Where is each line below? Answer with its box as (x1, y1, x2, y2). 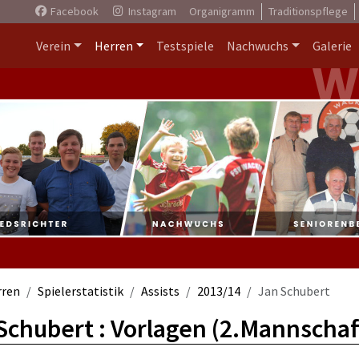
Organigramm (188, 4, 255, 18)
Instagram (125, 4, 176, 18)
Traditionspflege (268, 4, 348, 18)
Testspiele (156, 38, 215, 54)
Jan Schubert (258, 283, 330, 299)
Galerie (313, 38, 352, 54)
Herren (94, 38, 133, 54)
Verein (35, 38, 71, 54)
